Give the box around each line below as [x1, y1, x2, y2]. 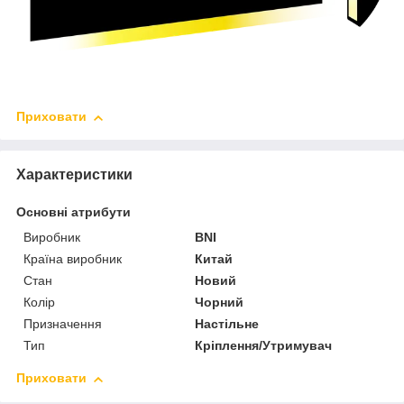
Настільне [195, 317, 260, 332]
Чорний [195, 295, 244, 310]
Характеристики [16, 167, 133, 183]
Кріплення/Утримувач [195, 338, 333, 353]
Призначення [23, 317, 102, 332]
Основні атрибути [16, 205, 131, 220]
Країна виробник [23, 252, 122, 267]
